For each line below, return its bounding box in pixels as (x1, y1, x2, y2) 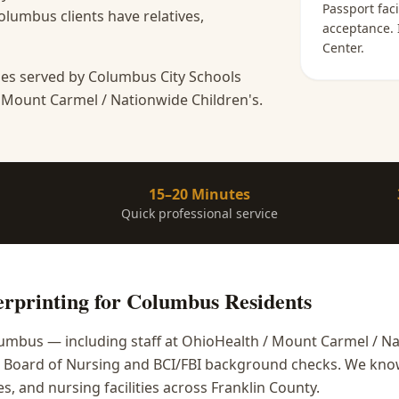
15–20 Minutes (148, 184, 250, 204)
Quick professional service (120, 205, 278, 222)
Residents (219, 285, 312, 316)
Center (322, 39, 361, 56)
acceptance (322, 20, 390, 37)
